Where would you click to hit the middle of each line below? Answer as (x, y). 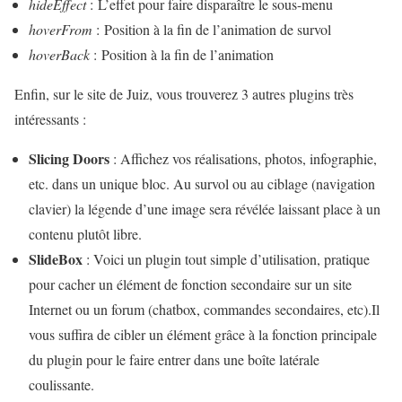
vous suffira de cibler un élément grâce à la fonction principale (203, 335)
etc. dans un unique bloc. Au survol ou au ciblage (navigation (202, 184)
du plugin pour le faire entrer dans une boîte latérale (174, 360)
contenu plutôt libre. (85, 234)
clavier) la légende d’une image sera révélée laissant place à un (205, 209)
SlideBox (56, 259)
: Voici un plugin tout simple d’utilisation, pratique (226, 259)
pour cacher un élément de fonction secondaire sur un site (190, 284)
